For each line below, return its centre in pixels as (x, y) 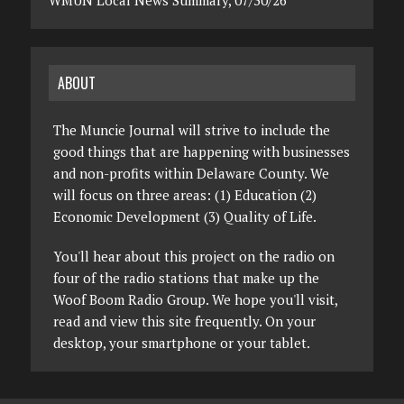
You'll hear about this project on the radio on (193, 257)
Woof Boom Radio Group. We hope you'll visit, (195, 300)
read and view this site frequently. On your (184, 321)
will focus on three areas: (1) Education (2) (184, 195)
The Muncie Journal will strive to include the (191, 130)
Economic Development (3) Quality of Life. (184, 217)
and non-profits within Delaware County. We (191, 174)
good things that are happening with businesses (201, 152)
